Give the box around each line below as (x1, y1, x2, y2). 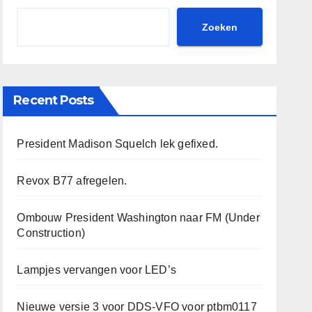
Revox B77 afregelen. (17, 175, 127, 187)
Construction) (17, 227, 85, 239)
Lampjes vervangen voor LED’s (17, 264, 176, 276)
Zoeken (201, 21, 237, 33)
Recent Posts (13, 93, 94, 108)
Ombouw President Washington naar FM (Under (17, 212, 260, 224)
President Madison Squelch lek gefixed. (17, 138, 218, 150)
